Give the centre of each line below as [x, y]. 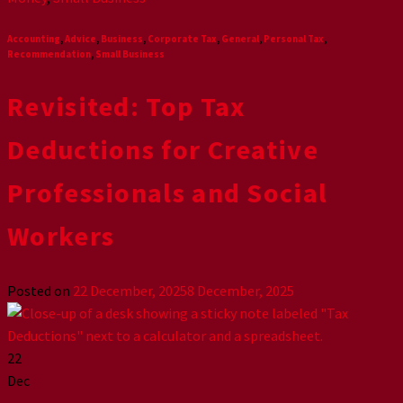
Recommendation [49, 54]
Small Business [130, 54]
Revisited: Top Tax [126, 107]
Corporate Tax [182, 39]
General [240, 39]
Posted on [40, 291]
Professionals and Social [168, 193]
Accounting [34, 39]
